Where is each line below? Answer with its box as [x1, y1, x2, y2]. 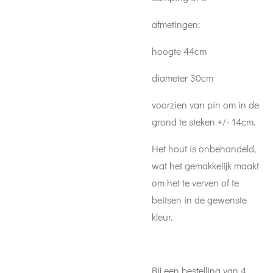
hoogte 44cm [152, 44, 207, 57]
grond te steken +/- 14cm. [152, 115, 255, 128]
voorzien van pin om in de [152, 98, 259, 111]
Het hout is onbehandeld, [152, 142, 256, 155]
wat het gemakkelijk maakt [152, 159, 259, 172]
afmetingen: [152, 18, 200, 30]
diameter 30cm [152, 71, 213, 84]
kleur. [152, 210, 172, 223]
